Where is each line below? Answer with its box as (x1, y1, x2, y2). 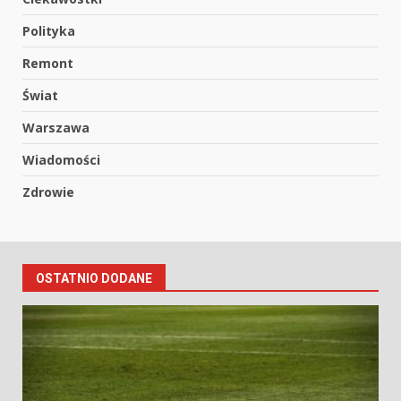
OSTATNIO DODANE (36, 271, 152, 286)
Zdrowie (22, 183, 74, 201)
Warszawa (22, 119, 90, 137)
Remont (22, 55, 73, 73)
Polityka (22, 22, 75, 40)
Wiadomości (22, 151, 100, 169)
